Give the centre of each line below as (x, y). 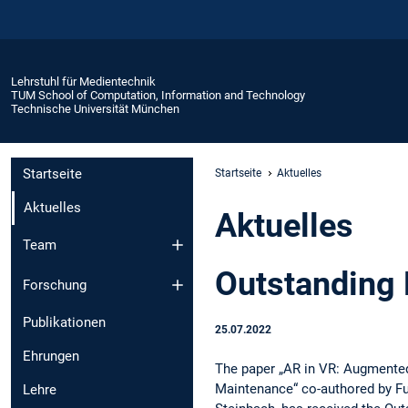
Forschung (55, 286)
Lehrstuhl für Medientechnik (83, 81)
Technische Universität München (95, 108)
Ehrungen (51, 357)
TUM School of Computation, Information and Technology (158, 95)
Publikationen (64, 323)
